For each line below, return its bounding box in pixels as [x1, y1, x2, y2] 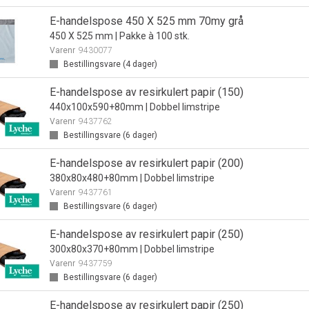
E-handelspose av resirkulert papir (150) [49, 86, 243, 99]
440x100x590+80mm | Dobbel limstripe [49, 101, 220, 112]
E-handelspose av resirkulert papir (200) [49, 157, 243, 170]
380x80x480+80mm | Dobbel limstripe [49, 172, 215, 183]
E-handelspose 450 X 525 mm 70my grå [49, 14, 243, 28]
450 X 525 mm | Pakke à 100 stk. [49, 30, 190, 41]
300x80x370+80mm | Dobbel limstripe [49, 243, 215, 255]
